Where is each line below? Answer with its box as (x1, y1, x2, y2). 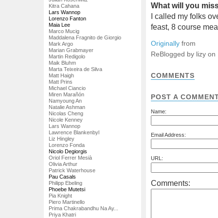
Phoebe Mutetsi (49, 186, 85, 192)
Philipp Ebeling (49, 180, 82, 186)
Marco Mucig (49, 28, 79, 34)
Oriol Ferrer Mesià (49, 154, 92, 161)
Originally (151, 39, 180, 47)
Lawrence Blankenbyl (49, 129, 99, 135)
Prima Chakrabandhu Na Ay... (49, 205, 118, 211)
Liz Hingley (49, 135, 74, 142)
